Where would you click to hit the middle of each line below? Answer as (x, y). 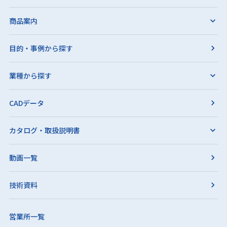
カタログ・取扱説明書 (45, 130)
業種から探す (30, 75)
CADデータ (27, 103)
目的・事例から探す (41, 48)
